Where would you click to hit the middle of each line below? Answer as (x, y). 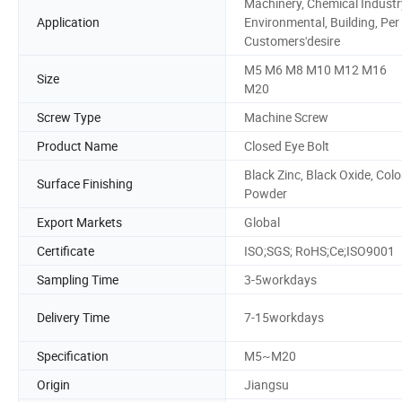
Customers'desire (292, 40)
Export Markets (79, 222)
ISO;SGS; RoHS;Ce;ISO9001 (319, 250)
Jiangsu (267, 384)
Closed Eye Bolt (287, 145)
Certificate (66, 250)
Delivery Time (73, 318)
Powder (266, 193)
